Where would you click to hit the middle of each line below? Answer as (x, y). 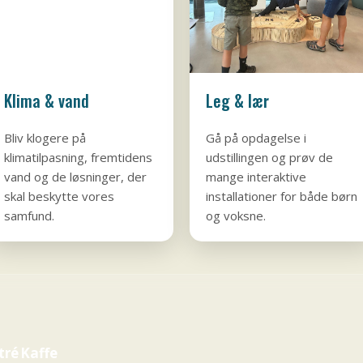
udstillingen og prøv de (269, 158)
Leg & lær (237, 101)
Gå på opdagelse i (256, 138)
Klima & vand (47, 101)
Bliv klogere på (45, 138)
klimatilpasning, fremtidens (79, 158)
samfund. (30, 216)
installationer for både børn (282, 196)
